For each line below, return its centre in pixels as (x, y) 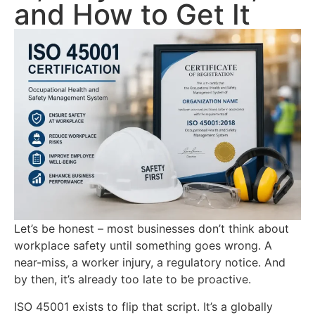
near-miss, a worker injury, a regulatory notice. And (150, 263)
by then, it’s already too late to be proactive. (133, 279)
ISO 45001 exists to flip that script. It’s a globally (143, 306)
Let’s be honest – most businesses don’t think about (152, 229)
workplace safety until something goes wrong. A (143, 246)
